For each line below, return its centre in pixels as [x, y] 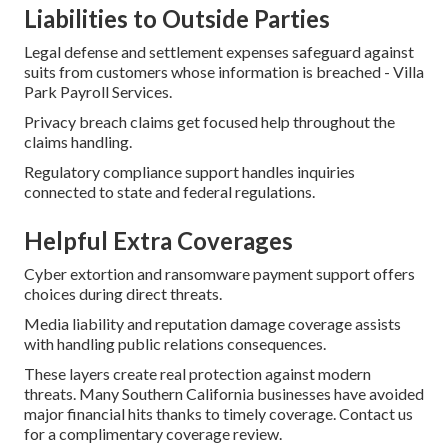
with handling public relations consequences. [175, 344]
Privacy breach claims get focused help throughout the [209, 122]
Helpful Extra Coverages [158, 241]
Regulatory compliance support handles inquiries [189, 172]
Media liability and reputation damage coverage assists [212, 324]
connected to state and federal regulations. [169, 192]
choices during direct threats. [123, 294]
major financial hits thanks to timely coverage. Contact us [218, 414]
